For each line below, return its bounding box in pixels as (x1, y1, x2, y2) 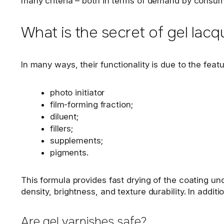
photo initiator (49, 87, 105, 98)
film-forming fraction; (49, 99, 133, 110)
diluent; (49, 111, 79, 122)
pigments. (49, 147, 88, 158)
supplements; (49, 135, 103, 146)
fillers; (49, 123, 73, 134)
